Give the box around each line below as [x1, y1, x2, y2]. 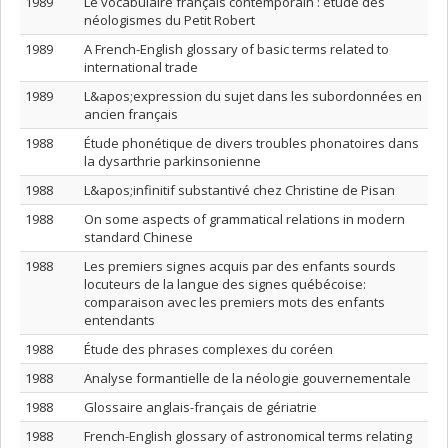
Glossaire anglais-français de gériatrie [84, 397, 317, 416]
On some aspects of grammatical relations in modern [84, 209, 405, 228]
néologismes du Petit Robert [84, 10, 255, 29]
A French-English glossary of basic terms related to [84, 39, 389, 58]
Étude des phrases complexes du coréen [84, 339, 333, 358]
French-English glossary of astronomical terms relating [84, 426, 412, 445]
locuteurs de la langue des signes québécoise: [84, 274, 366, 293]
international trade [84, 57, 198, 76]
